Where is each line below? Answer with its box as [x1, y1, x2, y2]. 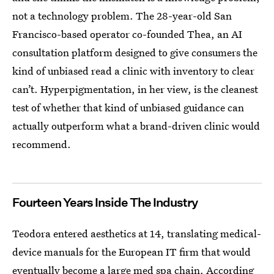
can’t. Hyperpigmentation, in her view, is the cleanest [12, 82, 258, 96]
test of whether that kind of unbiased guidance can [12, 100, 244, 114]
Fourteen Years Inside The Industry [12, 195, 198, 210]
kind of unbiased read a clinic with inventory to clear [12, 64, 254, 78]
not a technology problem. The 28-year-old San [12, 9, 232, 23]
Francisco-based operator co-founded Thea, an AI [12, 27, 242, 41]
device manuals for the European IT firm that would [12, 245, 251, 259]
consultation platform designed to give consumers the [12, 45, 257, 59]
